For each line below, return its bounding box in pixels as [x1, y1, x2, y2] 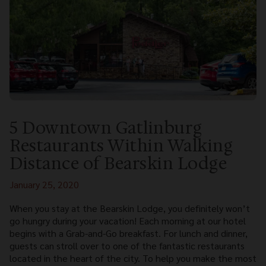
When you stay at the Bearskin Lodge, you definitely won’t [9, 201, 250, 214]
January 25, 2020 [9, 178, 79, 191]
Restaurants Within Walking [9, 134, 233, 157]
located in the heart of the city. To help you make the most [9, 251, 256, 264]
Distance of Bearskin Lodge [9, 151, 227, 175]
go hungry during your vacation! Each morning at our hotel [9, 214, 246, 227]
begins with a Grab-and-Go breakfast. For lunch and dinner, [9, 226, 248, 239]
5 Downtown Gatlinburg [9, 116, 202, 139]
